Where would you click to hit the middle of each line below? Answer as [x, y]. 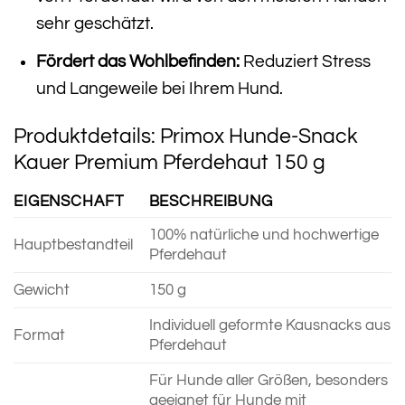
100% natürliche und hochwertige [264, 235]
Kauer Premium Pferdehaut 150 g [170, 163]
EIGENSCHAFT [69, 201]
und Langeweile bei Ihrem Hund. [159, 88]
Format [39, 335]
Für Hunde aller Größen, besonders [268, 380]
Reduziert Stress [305, 61]
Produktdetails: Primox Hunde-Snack [186, 137]
